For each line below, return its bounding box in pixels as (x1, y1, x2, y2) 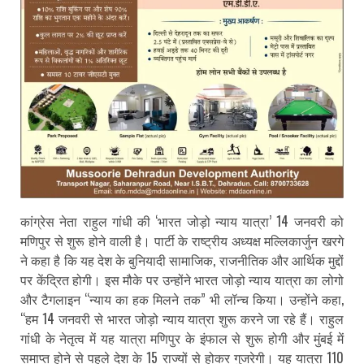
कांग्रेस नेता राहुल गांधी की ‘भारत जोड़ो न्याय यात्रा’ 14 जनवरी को (20, 210, 344, 231)
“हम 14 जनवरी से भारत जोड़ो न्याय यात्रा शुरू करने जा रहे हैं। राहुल (20, 308, 344, 328)
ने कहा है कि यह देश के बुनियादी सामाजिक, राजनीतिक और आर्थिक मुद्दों (20, 249, 344, 270)
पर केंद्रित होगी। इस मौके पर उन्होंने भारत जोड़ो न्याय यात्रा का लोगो (20, 269, 344, 289)
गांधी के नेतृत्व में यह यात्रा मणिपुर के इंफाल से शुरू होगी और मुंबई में (20, 327, 344, 348)
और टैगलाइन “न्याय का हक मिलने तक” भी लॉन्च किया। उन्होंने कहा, (20, 288, 344, 309)
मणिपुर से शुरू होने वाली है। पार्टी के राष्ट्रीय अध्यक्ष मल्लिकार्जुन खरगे (20, 230, 344, 250)
